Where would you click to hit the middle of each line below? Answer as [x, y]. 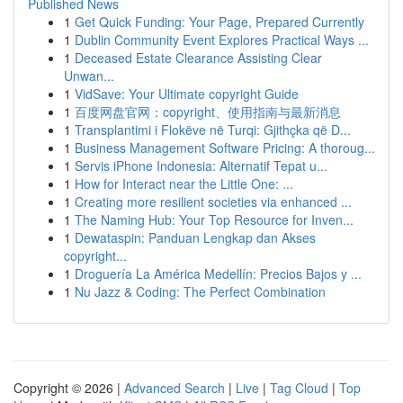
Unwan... [89, 76]
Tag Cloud [299, 388]
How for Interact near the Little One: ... [184, 184]
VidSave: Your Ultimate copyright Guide [187, 94]
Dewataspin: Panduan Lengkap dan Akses [195, 237]
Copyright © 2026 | [69, 388]
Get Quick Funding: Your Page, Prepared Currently [219, 22]
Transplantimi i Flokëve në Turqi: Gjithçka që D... [213, 130]
